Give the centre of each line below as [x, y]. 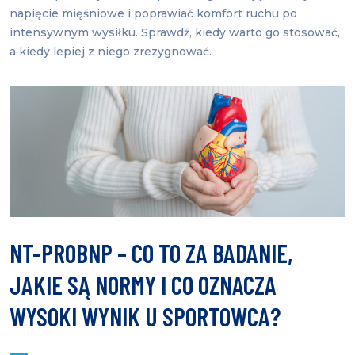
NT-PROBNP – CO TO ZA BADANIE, [151, 253]
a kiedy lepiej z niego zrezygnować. [111, 52]
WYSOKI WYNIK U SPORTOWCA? [145, 317]
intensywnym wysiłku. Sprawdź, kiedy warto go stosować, [175, 32]
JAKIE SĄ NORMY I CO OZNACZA [143, 285]
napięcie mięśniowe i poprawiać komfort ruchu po [153, 13]
